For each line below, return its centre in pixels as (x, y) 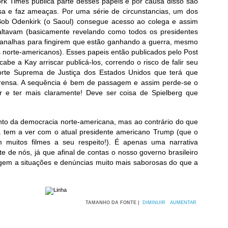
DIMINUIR (154, 202)
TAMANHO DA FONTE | (113, 202)
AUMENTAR (183, 202)
